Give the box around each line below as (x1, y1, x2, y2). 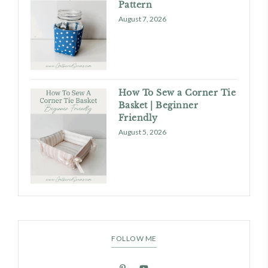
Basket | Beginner (118, 100, 199, 111)
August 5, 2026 (118, 127, 166, 137)
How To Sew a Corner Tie (118, 87, 236, 99)
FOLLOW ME (111, 233, 157, 243)
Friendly (118, 112, 158, 124)
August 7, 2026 (118, 14, 166, 23)
